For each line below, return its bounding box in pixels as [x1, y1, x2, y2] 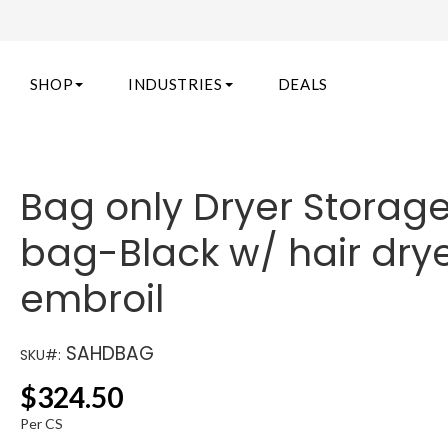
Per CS [20, 415, 64, 432]
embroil [20, 273, 165, 325]
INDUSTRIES [128, 75, 223, 93]
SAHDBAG [61, 340, 155, 367]
